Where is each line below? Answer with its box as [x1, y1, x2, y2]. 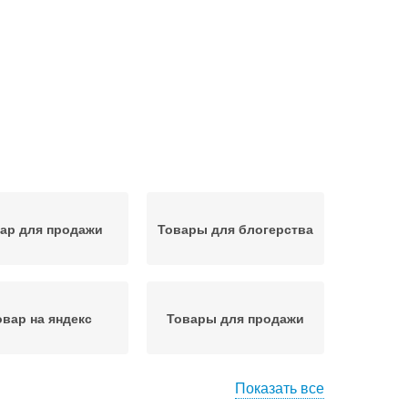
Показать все [235, 377, 324, 398]
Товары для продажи [167, 309, 304, 327]
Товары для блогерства [158, 219, 313, 238]
